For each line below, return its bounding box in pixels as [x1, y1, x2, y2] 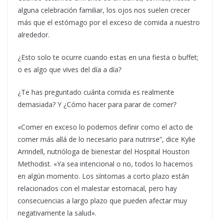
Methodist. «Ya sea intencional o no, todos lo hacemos [18, 159, 193, 169]
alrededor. [18, 30, 50, 40]
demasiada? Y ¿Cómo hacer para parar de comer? [18, 100, 176, 110]
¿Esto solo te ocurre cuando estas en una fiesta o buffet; [18, 53, 198, 62]
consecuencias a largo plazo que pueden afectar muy [18, 196, 187, 206]
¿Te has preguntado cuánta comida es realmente [18, 87, 174, 97]
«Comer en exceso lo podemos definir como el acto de [18, 122, 193, 132]
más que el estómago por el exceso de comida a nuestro [18, 18, 200, 27]
